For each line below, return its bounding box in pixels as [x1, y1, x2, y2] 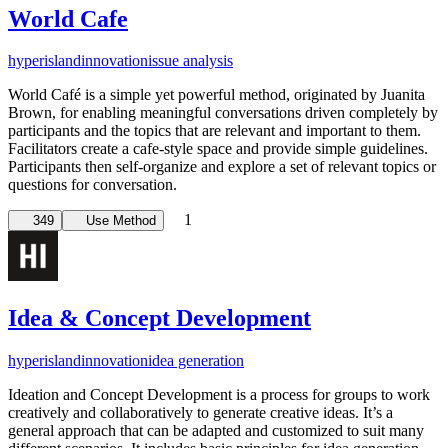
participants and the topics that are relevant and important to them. [8, 122, 421, 140]
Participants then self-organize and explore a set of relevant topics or [8, 158, 436, 176]
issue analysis [148, 52, 233, 70]
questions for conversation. [8, 176, 177, 194]
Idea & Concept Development [8, 305, 311, 332]
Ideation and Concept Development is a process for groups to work [8, 386, 430, 404]
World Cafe [8, 5, 128, 32]
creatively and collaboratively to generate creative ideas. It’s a [8, 404, 393, 422]
